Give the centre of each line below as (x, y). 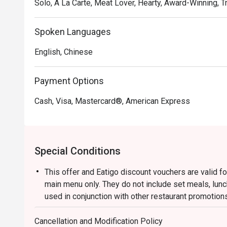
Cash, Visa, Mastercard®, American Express (112, 101)
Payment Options (69, 81)
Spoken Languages (73, 32)
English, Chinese (64, 52)
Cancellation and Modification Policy (99, 221)
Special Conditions (78, 151)
